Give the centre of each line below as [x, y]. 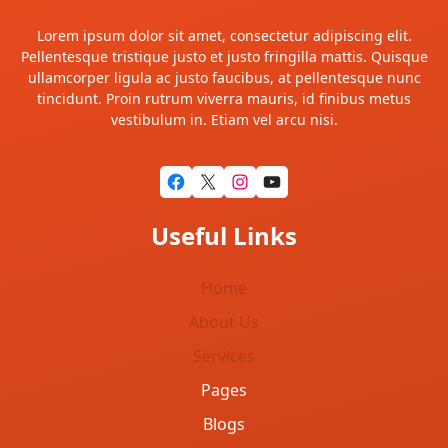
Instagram [238, 180]
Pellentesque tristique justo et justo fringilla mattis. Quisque [224, 57]
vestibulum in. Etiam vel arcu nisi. [224, 120]
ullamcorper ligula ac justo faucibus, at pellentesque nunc [224, 78]
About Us [224, 322]
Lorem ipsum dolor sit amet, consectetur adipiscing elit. [224, 36]
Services [224, 356]
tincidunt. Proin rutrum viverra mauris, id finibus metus [224, 99]
